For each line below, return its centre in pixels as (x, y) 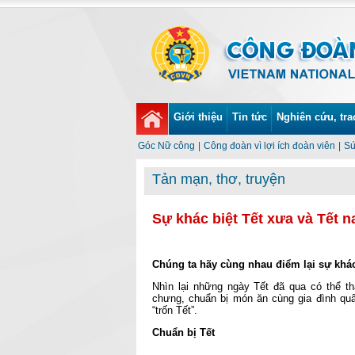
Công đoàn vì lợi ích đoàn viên (269, 146)
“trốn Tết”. (175, 310)
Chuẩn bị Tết (183, 332)
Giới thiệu (198, 117)
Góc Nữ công (166, 146)
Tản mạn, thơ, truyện (219, 179)
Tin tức (250, 117)
